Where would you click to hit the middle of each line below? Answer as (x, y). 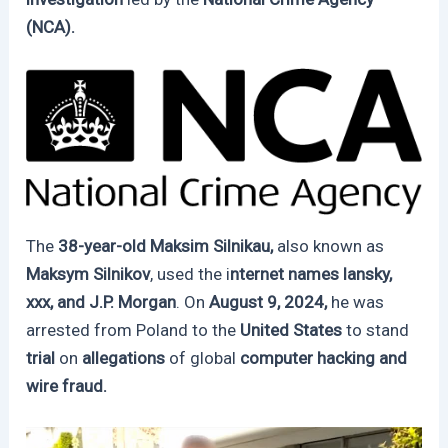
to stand (378, 330)
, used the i (190, 274)
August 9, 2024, (270, 302)
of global (205, 358)
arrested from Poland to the (133, 330)
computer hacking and (324, 358)
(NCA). (51, 27)
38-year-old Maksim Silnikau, (168, 246)
